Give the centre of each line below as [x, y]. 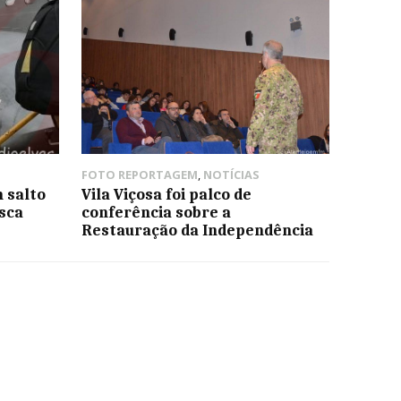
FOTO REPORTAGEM [139, 175]
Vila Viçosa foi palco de [166, 195]
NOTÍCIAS [231, 175]
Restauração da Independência [197, 230]
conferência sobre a [156, 213]
